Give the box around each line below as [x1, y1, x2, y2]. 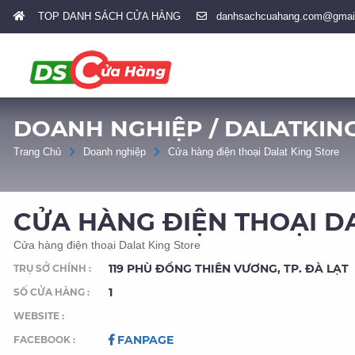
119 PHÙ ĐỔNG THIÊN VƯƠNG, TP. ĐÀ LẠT [109, 261, 349, 276]
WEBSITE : [13, 310, 64, 322]
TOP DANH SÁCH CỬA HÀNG [25, 10, 181, 22]
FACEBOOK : [13, 334, 75, 345]
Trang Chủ [13, 146, 61, 158]
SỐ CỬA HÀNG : [13, 286, 90, 298]
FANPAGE [114, 333, 174, 347]
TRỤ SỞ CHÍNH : [13, 262, 91, 274]
